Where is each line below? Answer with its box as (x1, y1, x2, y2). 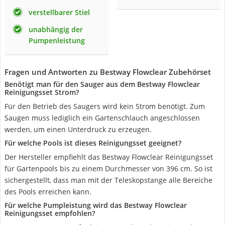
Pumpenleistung (29, 36, 85, 45)
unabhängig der (29, 25, 83, 34)
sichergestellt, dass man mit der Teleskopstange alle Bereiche (5, 175, 212, 185)
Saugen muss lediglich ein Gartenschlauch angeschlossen (5, 113, 200, 123)
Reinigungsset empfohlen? (5, 208, 95, 218)
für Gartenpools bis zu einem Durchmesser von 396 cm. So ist (5, 164, 212, 173)
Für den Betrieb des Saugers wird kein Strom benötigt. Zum (5, 101, 205, 111)
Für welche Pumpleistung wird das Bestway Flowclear (5, 200, 187, 210)
